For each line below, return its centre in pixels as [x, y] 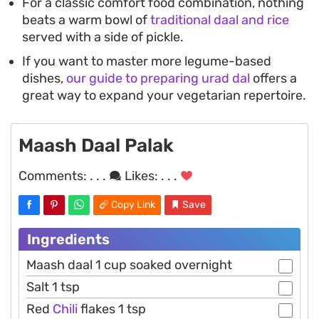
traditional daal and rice [220, 20]
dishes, [44, 79]
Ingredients [68, 240]
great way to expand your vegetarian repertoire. [164, 96]
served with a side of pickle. [103, 37]
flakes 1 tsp [112, 309]
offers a [273, 79]
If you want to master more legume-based [147, 62]
